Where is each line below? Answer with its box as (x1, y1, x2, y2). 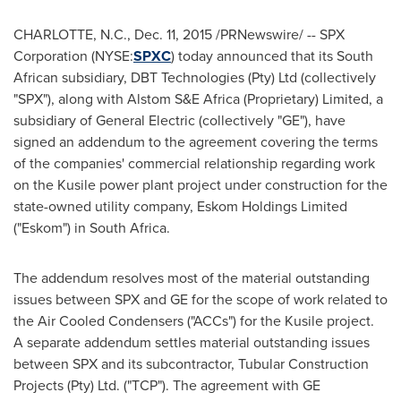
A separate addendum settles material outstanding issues (13, 332, 370, 353)
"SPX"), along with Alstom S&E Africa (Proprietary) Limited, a (13, 89, 383, 109)
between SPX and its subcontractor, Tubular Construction (13, 354, 369, 374)
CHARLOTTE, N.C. (13, 24, 127, 45)
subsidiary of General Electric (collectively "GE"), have (13, 110, 346, 131)
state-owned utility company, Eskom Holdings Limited (13, 196, 347, 217)
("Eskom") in (13, 218, 90, 238)
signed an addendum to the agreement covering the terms (13, 132, 378, 152)
